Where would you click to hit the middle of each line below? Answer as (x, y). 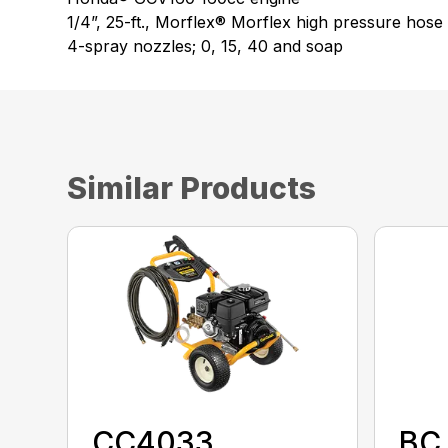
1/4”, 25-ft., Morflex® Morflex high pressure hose (255, 22)
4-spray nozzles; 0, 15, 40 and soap (205, 46)
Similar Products (192, 188)
